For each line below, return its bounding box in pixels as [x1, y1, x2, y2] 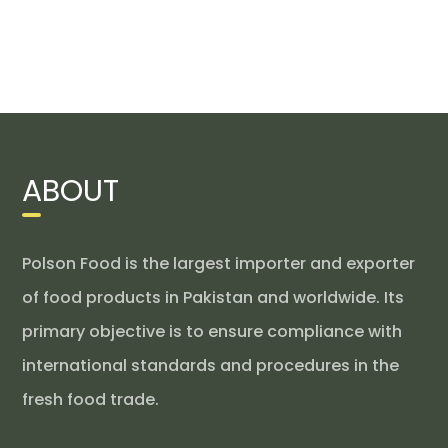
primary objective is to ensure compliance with [22, 319, 403, 343]
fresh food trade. [22, 387, 160, 411]
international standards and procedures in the [22, 353, 400, 377]
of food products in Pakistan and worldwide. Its [22, 285, 405, 309]
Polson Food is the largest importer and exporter [22, 251, 416, 275]
